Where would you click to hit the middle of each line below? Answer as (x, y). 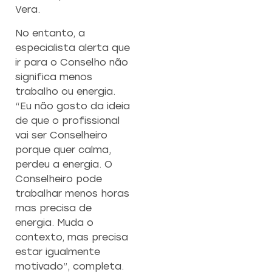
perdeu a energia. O (64, 164)
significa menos (54, 76)
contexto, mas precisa (72, 237)
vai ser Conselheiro (61, 135)
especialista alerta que (73, 47)
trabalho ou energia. (65, 91)
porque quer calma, (63, 149)
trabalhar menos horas (72, 193)
